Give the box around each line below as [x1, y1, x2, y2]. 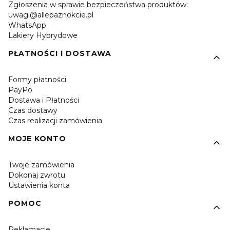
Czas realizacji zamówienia [8, 116, 102, 125]
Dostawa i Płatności [8, 95, 79, 105]
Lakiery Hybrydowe [8, 30, 78, 40]
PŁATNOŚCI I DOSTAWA [8, 48, 111, 58]
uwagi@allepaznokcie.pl [8, 10, 93, 20]
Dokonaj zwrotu [8, 170, 65, 180]
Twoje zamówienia [8, 160, 74, 169]
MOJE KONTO [8, 133, 66, 143]
